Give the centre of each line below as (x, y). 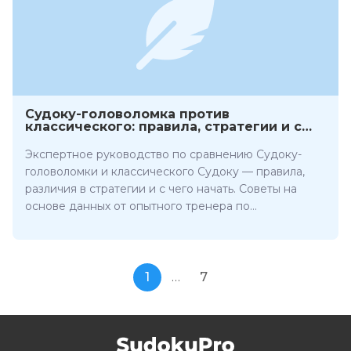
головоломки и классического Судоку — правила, (165, 172)
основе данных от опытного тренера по (138, 206)
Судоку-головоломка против (127, 114)
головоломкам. (66, 223)
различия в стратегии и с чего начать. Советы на (161, 189)
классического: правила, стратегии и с (163, 127)
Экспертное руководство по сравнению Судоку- (163, 154)
